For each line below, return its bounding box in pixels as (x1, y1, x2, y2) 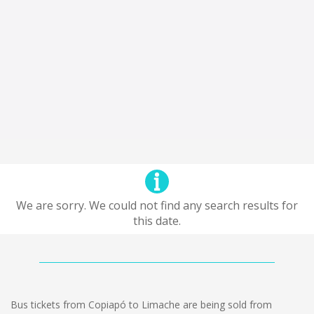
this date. (133, 213, 181, 228)
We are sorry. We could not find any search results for (16, 198, 298, 213)
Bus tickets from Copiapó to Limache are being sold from (11, 298, 272, 311)
